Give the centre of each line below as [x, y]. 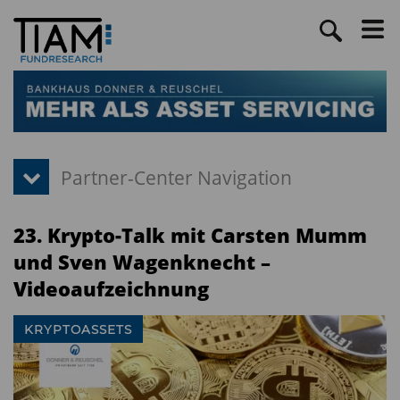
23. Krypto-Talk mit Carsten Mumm [190, 235]
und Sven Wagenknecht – [142, 262]
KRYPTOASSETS [78, 330]
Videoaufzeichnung [111, 289]
